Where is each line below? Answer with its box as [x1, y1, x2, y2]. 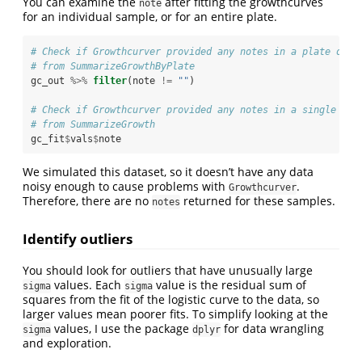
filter [93, 75, 127, 87]
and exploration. [23, 335, 112, 351]
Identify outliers [23, 229, 133, 249]
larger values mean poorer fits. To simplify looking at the [23, 305, 328, 322]
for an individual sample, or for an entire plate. [23, 9, 277, 25]
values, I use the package [51, 320, 192, 336]
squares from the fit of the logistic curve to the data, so [23, 291, 319, 307]
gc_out [31, 75, 70, 87]
